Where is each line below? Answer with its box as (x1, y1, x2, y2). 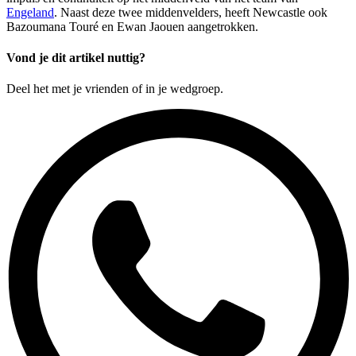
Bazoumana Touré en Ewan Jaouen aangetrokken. (6, 19, 258, 33)
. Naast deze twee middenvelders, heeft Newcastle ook (54, 5, 327, 19)
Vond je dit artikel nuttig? (6, 51, 145, 65)
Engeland (6, 5, 54, 19)
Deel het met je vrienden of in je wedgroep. (6, 82, 223, 96)
